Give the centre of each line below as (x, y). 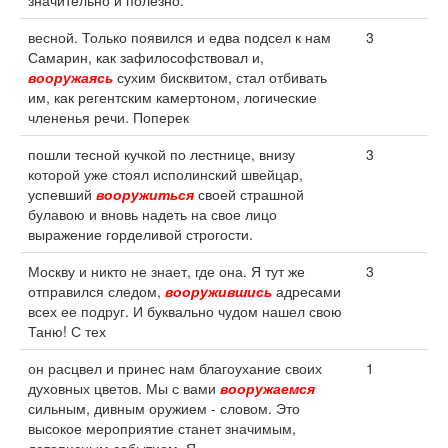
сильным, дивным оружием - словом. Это (164, 408)
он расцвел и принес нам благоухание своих (175, 368)
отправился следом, (96, 291)
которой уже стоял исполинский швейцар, (165, 174)
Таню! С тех (67, 331)
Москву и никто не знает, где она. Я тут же (166, 271)
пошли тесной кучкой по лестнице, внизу (161, 154)
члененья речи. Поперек (108, 117)
